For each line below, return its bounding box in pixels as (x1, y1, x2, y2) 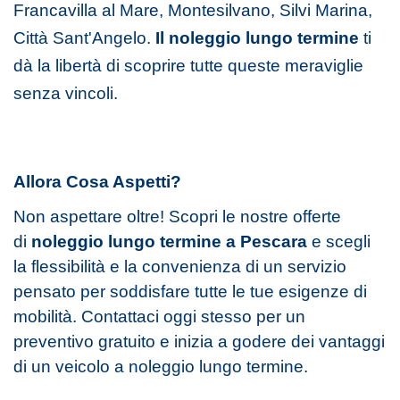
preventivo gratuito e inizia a (13, 331, 232, 351)
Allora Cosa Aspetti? (13, 171, 181, 191)
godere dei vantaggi (232, 331, 385, 351)
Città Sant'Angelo (13, 28, 146, 47)
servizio (287, 256, 346, 276)
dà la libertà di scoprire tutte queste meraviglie (13, 55, 363, 75)
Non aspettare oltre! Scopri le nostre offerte (13, 206, 341, 226)
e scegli (312, 231, 371, 251)
